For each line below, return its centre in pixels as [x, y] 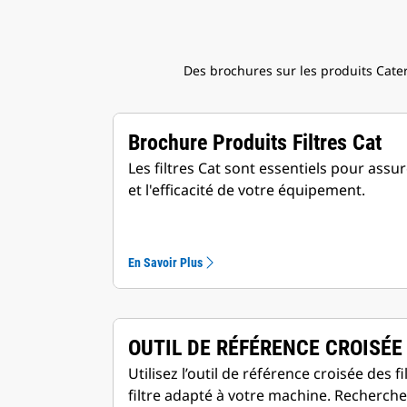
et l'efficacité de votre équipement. [248, 189]
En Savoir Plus [165, 262]
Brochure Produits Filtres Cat [255, 142]
